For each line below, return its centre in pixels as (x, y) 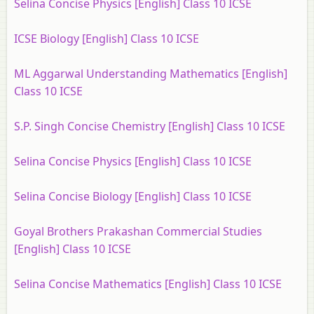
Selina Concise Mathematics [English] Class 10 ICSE (148, 284)
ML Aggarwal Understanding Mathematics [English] (151, 74)
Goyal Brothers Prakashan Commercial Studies (138, 231)
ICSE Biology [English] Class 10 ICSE (107, 39)
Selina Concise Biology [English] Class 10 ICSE (133, 196)
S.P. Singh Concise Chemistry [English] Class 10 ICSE (150, 126)
